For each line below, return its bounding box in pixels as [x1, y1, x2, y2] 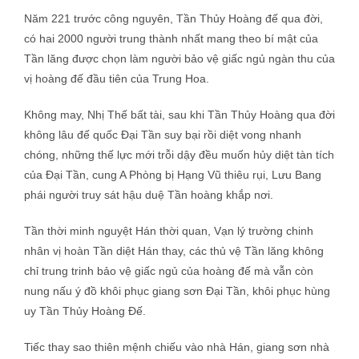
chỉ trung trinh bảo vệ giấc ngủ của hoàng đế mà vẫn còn [24, 264, 313, 277]
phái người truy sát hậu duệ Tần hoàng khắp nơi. [24, 188, 273, 201]
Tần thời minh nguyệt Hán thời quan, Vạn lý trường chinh [24, 224, 313, 237]
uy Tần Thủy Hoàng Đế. [24, 305, 146, 317]
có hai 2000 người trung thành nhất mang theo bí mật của [24, 32, 318, 45]
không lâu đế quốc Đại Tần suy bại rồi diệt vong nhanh [24, 128, 301, 141]
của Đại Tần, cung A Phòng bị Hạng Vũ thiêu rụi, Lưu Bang [24, 168, 321, 181]
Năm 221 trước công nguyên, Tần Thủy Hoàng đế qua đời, [24, 12, 323, 25]
